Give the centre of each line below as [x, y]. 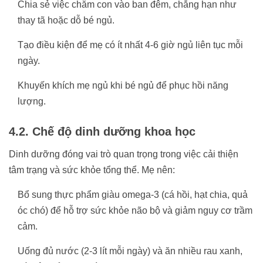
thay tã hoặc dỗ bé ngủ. [66, 20]
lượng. [32, 101]
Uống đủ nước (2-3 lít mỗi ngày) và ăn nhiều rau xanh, [130, 251]
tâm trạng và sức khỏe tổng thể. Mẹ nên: [92, 170]
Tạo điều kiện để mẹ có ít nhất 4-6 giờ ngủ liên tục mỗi [130, 45]
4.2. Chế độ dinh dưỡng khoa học [102, 131]
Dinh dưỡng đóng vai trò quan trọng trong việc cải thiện [124, 154]
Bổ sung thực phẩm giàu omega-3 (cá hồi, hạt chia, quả [133, 194]
